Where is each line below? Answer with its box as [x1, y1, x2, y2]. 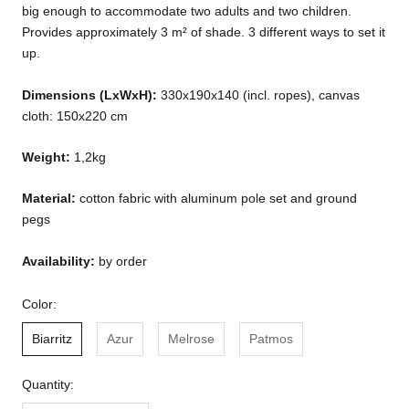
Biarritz [32, 330, 72, 346]
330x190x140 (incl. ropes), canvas [161, 87, 360, 102]
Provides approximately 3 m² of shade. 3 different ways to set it [22, 25, 385, 40]
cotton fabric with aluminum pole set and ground [79, 191, 357, 206]
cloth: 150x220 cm [22, 108, 128, 123]
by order [99, 253, 147, 268]
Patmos [249, 330, 293, 346]
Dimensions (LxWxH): [22, 87, 161, 102]
